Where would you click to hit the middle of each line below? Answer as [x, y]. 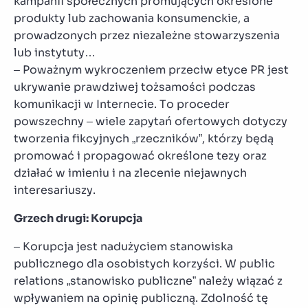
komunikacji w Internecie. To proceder [122, 104]
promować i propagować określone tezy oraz [140, 155]
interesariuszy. [55, 190]
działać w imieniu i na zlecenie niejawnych [130, 173]
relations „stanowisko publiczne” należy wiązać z [148, 280]
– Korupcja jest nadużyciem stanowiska [123, 246]
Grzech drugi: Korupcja [78, 218]
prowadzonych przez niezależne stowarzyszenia [147, 35]
